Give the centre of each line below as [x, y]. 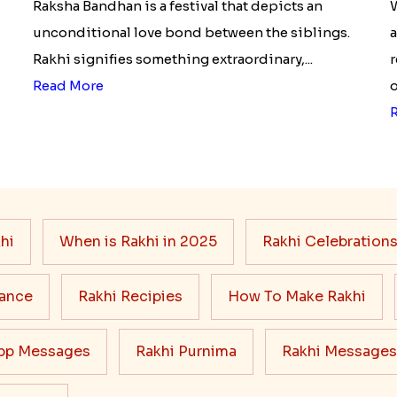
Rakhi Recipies [130, 296]
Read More [68, 85]
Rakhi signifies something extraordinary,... [172, 58]
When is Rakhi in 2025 [138, 241]
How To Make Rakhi [296, 296]
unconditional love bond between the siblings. [191, 32]
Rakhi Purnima [186, 351]
